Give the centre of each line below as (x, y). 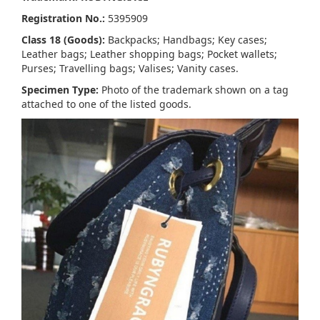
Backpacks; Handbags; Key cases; (186, 40)
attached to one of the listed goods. (106, 104)
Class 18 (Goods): (63, 40)
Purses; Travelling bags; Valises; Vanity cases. (130, 69)
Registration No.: (63, 19)
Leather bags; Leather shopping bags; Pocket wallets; (149, 54)
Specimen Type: (60, 90)
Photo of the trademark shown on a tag (194, 90)
